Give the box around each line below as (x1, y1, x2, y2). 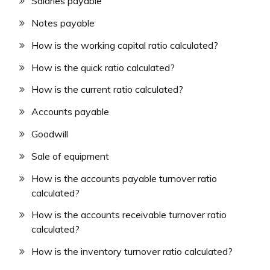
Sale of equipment (31, 149, 109, 162)
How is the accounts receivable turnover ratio (31, 209, 227, 221)
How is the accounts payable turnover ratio (31, 172, 217, 184)
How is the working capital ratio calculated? (31, 39, 218, 51)
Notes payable (31, 17, 95, 30)
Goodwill (31, 128, 68, 140)
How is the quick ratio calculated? (31, 61, 175, 74)
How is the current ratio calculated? (31, 83, 183, 96)
